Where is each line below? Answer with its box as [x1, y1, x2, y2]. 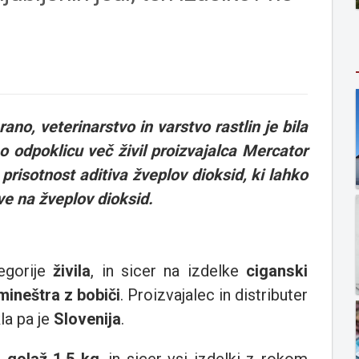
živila [53, 261, 91, 281]
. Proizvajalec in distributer [120, 285, 308, 305]
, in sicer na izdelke [91, 261, 247, 281]
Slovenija [54, 309, 121, 329]
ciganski [246, 261, 309, 281]
